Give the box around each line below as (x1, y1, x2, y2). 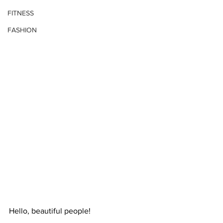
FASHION (7, 25, 37, 34)
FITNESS (7, 8, 34, 17)
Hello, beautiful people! (9, 206, 91, 215)
